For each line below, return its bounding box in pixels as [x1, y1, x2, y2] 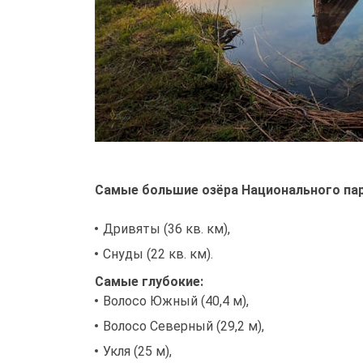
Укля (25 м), [103, 344, 172, 360]
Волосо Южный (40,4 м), [103, 293, 252, 310]
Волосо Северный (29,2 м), [103, 318, 267, 335]
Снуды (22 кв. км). [103, 246, 213, 263]
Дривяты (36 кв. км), [103, 221, 230, 237]
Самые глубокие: [95, 274, 203, 290]
